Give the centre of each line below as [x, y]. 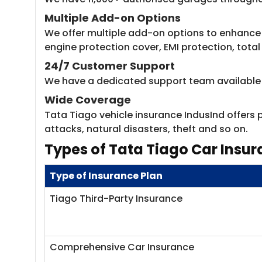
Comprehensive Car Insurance [123, 247]
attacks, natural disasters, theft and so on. [146, 129]
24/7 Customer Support [110, 66]
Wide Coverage [88, 100]
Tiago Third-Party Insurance [116, 199]
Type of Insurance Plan [106, 176]
